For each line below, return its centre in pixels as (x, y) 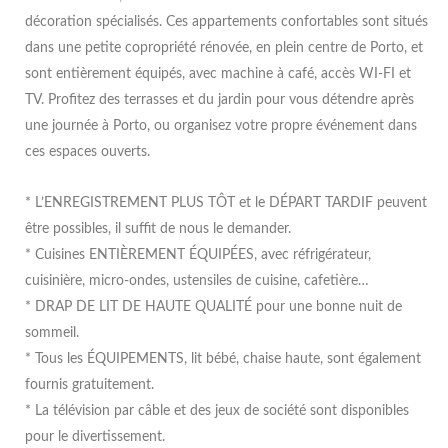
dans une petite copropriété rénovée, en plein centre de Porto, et (224, 48)
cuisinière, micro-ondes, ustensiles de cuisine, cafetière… (197, 280)
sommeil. (52, 332)
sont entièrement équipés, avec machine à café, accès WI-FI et (218, 74)
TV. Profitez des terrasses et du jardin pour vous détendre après (219, 100)
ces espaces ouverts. (87, 152)
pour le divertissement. (95, 436)
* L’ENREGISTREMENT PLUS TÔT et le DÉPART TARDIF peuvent (226, 202)
